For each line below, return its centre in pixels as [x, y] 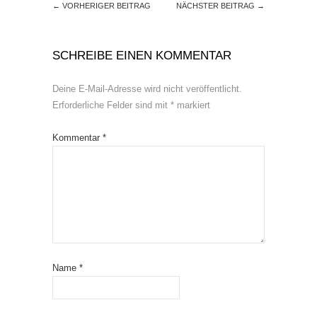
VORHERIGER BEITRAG [105, 6]
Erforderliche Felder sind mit [111, 105]
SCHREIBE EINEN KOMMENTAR [142, 56]
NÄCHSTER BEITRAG [217, 6]
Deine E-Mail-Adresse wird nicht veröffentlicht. [147, 89]
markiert [192, 105]
